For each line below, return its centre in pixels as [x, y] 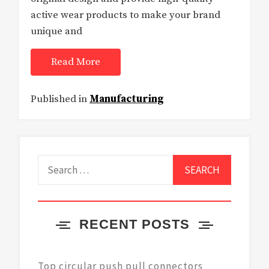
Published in [60, 99]
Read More [76, 62]
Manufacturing [127, 99]
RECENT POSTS [134, 225]
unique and [56, 32]
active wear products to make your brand [125, 15]
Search [55, 162]
